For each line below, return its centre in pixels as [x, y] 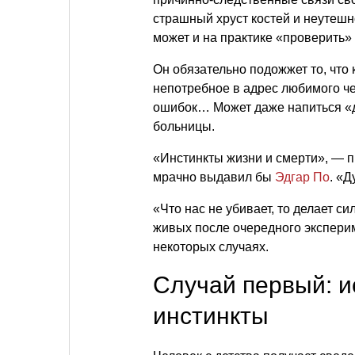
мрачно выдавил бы [214, 177]
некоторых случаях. [211, 247]
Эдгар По [302, 177]
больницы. [184, 126]
